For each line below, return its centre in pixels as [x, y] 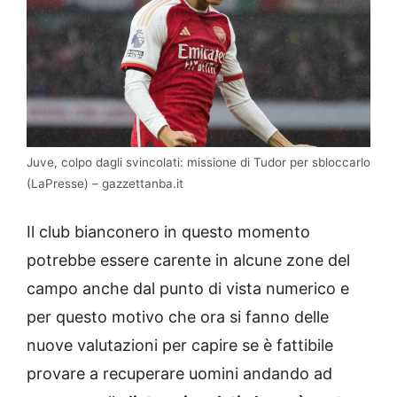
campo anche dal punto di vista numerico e [188, 289]
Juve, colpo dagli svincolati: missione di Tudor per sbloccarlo [198, 163]
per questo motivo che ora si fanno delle [178, 317]
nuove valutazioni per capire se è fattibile [180, 346]
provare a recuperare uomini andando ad [179, 374]
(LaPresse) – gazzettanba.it [105, 184]
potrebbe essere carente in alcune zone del [188, 261]
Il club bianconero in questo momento [168, 232]
